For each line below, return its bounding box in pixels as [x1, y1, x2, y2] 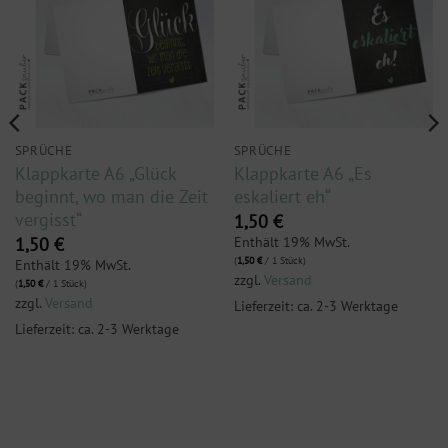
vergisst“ [14, 207, 82, 231]
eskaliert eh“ [233, 184, 331, 208]
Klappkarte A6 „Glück [14, 161, 176, 185]
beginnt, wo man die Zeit [14, 184, 208, 208]
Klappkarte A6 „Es [233, 161, 372, 185]
